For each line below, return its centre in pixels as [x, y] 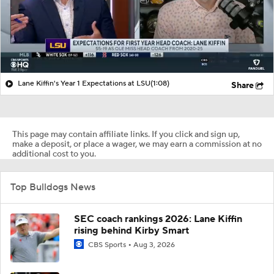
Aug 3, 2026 [154, 245]
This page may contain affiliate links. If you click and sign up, [126, 134]
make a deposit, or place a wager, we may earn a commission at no [137, 144]
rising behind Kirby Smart [131, 230]
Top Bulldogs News [53, 187]
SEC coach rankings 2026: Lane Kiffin [158, 219]
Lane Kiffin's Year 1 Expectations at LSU [84, 83]
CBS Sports [107, 245]
